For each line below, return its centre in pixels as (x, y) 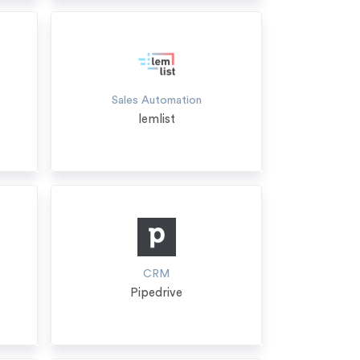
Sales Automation (156, 100)
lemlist (156, 119)
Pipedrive (157, 293)
